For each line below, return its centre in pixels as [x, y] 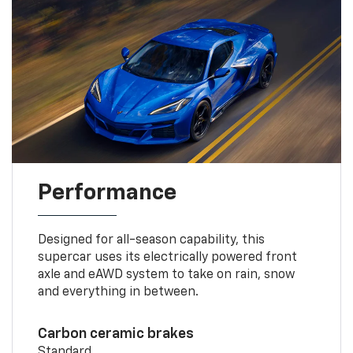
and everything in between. [118, 293]
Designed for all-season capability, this [151, 241]
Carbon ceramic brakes [115, 334]
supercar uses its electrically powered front [167, 258]
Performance [107, 193]
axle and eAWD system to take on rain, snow [166, 275]
